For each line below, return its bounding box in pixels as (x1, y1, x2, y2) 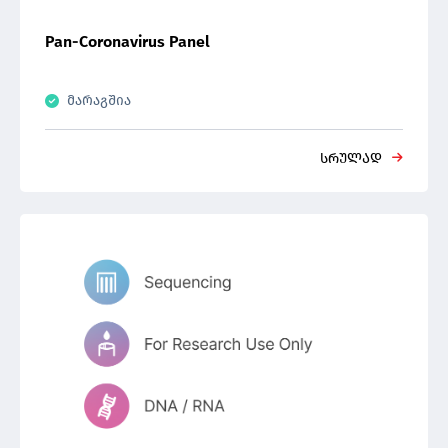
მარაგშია (67, 92, 131, 109)
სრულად (320, 150, 382, 167)
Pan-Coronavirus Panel (45, 32, 210, 51)
